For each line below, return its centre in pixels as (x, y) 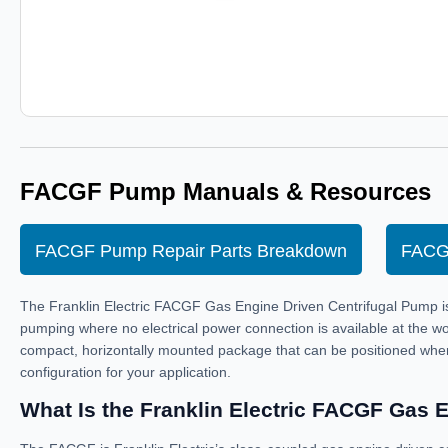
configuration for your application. (125, 372)
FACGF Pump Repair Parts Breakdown (191, 251)
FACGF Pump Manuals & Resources (225, 191)
